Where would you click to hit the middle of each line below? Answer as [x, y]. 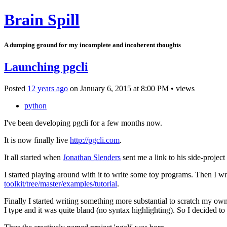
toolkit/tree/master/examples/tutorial [61, 183]
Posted [16, 88]
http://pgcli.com [95, 140]
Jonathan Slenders [92, 157]
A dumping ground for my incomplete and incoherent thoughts [92, 45]
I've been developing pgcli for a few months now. [84, 123]
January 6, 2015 [106, 88]
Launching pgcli [46, 67]
